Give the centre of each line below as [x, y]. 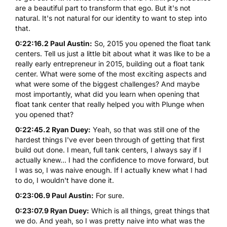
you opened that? [44, 114]
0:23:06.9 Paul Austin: [54, 195]
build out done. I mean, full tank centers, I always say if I [108, 149]
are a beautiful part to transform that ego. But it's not [103, 8]
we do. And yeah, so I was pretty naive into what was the [110, 220]
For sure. [109, 195]
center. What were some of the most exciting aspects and [111, 73]
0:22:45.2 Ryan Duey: [53, 129]
